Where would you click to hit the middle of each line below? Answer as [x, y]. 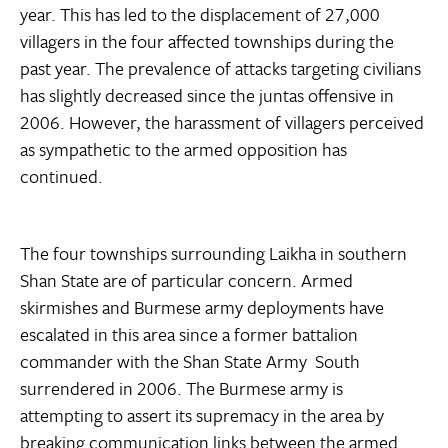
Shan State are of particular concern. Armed [186, 280]
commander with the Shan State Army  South [190, 361]
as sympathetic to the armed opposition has [183, 149]
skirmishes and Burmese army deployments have [202, 307]
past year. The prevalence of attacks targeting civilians [220, 68]
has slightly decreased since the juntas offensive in [207, 95]
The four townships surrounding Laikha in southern [213, 253]
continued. [61, 176]
